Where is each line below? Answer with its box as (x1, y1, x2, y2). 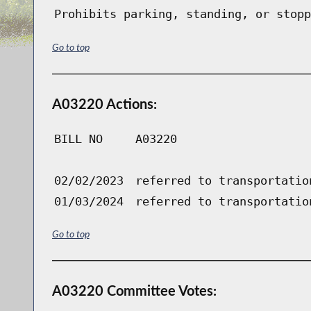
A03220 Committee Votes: (51, 282, 217, 299)
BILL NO (53, 131, 103, 146)
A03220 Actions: (51, 94, 157, 112)
